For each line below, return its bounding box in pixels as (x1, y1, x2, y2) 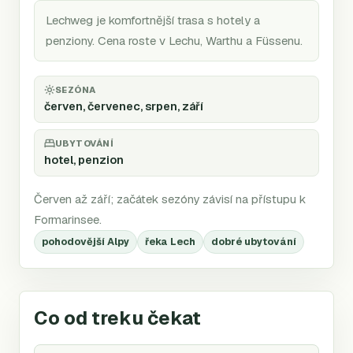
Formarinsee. (34, 211, 102, 227)
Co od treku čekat (34, 305, 201, 330)
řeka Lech (145, 235, 195, 249)
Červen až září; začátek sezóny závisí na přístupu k (34, 191, 306, 206)
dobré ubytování (211, 235, 296, 249)
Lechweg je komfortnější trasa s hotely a (46, 12, 260, 28)
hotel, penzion (44, 152, 124, 167)
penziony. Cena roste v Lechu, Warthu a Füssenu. (46, 32, 303, 48)
